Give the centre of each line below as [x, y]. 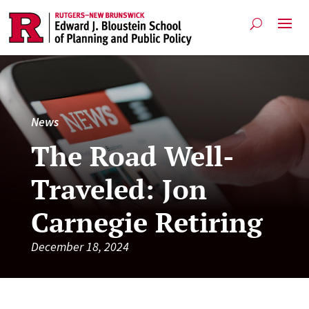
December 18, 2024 [80, 246]
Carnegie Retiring [147, 221]
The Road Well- [132, 155]
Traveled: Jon [119, 188]
